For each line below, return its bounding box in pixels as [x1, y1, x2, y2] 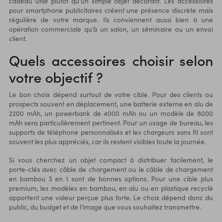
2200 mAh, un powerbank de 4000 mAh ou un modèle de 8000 [8, 109, 214, 118]
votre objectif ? [8, 67, 103, 87]
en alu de [182, 99, 214, 109]
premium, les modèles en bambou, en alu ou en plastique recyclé [8, 183, 214, 193]
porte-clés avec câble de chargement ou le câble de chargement [8, 165, 214, 174]
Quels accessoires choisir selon [8, 50, 214, 70]
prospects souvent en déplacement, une [8, 99, 134, 109]
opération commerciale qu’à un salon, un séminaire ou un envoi [8, 24, 214, 34]
